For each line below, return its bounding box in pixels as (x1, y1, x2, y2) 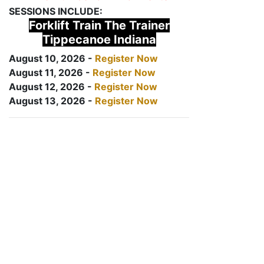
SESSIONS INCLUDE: (9, 5, 103, 17)
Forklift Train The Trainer (28, 18, 170, 32)
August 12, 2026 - (9, 81, 94, 93)
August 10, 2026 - (9, 52, 95, 64)
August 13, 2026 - (9, 95, 95, 107)
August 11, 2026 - (9, 67, 93, 78)
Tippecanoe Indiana (42, 32, 156, 47)
